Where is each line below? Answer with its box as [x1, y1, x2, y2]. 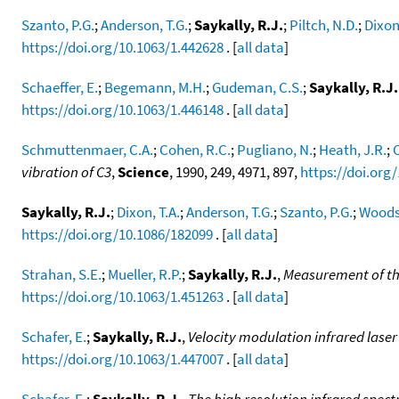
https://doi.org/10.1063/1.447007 [21, 348, 224, 369]
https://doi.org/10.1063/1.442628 [21, 37, 224, 57]
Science [118, 161, 169, 182]
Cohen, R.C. [159, 139, 231, 159]
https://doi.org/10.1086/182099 [21, 224, 213, 244]
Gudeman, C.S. [212, 77, 303, 97]
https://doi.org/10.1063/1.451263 [21, 286, 224, 306]
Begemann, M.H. [104, 77, 206, 97]
